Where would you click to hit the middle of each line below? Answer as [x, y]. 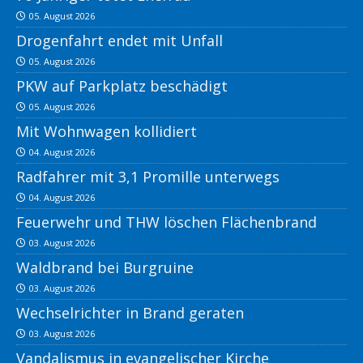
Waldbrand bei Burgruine [105, 268]
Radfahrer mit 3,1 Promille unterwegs [148, 177]
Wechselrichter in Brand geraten [130, 313]
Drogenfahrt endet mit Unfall [120, 41]
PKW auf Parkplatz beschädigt [122, 86]
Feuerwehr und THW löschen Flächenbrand [167, 222]
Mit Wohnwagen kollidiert [107, 132]
